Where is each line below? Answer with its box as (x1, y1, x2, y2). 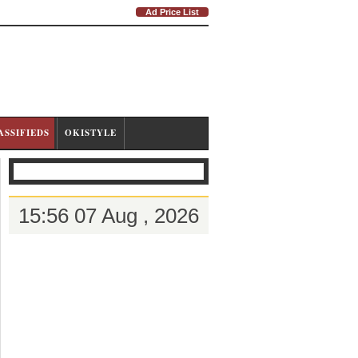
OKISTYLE (65, 126, 117, 139)
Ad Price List (145, 7, 199, 17)
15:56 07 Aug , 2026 (18, 204, 199, 228)
